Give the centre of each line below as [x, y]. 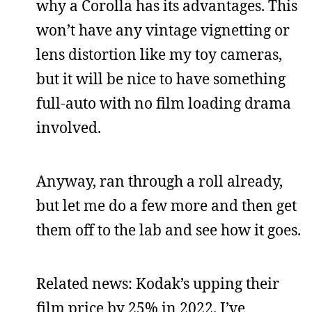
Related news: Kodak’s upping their [158, 283]
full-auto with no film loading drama [164, 103]
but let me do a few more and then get [166, 205]
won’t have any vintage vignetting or [163, 30]
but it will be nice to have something [161, 78]
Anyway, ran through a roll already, [159, 181]
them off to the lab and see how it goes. [169, 229]
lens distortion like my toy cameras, [159, 54]
